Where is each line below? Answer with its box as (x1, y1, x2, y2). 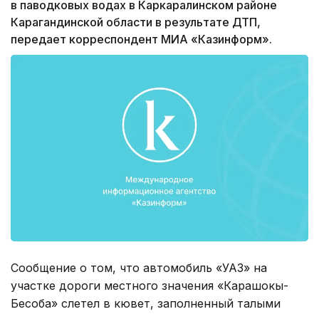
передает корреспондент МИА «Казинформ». (11, 32, 272, 47)
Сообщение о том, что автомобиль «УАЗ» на (11, 260, 267, 275)
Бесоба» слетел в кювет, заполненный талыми (11, 296, 281, 310)
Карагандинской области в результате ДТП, (11, 15, 261, 30)
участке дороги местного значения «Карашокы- (11, 278, 288, 293)
